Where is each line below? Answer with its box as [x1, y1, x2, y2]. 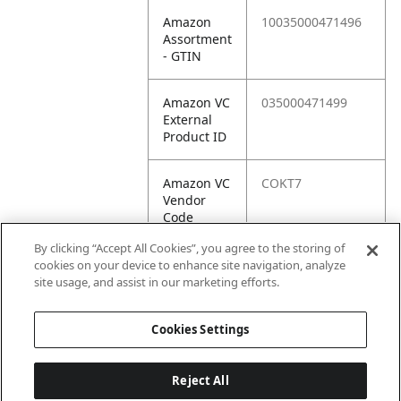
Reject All [172, 372, 229, 388]
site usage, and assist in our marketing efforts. [34, 274, 280, 290]
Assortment [163, 30, 233, 47]
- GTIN [163, 47, 202, 64]
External [163, 111, 213, 128]
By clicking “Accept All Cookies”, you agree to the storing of [34, 240, 346, 256]
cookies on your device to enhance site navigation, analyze [34, 257, 346, 273]
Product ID [163, 128, 227, 145]
